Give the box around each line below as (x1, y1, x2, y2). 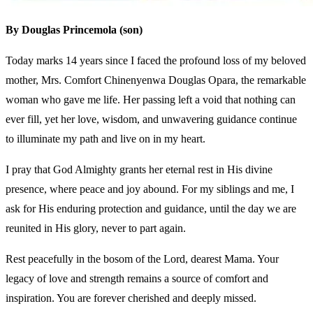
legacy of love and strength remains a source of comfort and (6, 272, 268, 284)
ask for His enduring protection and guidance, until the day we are (6, 202, 296, 214)
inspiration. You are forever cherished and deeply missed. (6, 291, 256, 304)
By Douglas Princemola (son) (6, 23, 143, 36)
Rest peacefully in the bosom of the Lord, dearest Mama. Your (6, 252, 279, 265)
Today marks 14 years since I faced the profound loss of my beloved (6, 54, 306, 66)
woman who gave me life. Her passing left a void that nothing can (6, 93, 296, 105)
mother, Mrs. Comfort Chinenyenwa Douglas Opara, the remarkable (6, 73, 306, 86)
